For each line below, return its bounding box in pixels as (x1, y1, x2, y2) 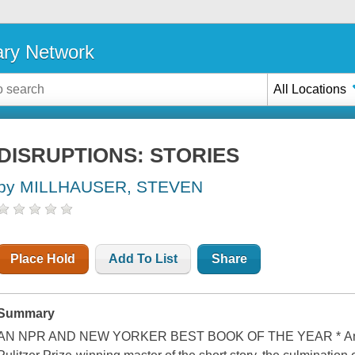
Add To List (109, 252, 178, 266)
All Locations (273, 82, 347, 96)
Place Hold (10, 252, 76, 266)
